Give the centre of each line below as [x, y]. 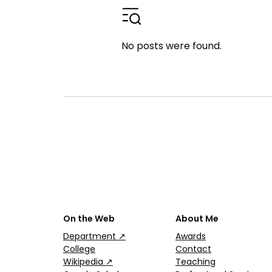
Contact [193, 249]
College [79, 249]
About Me [197, 218]
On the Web [89, 218]
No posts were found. [172, 46]
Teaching [195, 262]
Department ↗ [94, 236]
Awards [191, 236]
